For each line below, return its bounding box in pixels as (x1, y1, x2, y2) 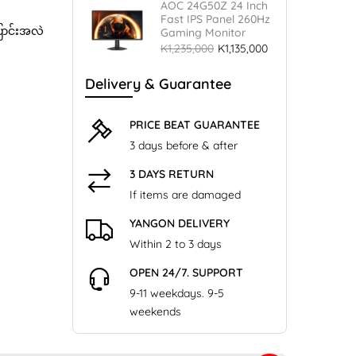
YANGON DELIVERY (130, 216, 230, 230)
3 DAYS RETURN (130, 167, 214, 181)
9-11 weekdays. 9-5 (130, 286, 224, 300)
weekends (130, 304, 181, 319)
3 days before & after (130, 138, 238, 153)
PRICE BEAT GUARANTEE (130, 118, 260, 132)
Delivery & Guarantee (85, 75, 231, 93)
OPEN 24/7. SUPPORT (130, 265, 243, 280)
